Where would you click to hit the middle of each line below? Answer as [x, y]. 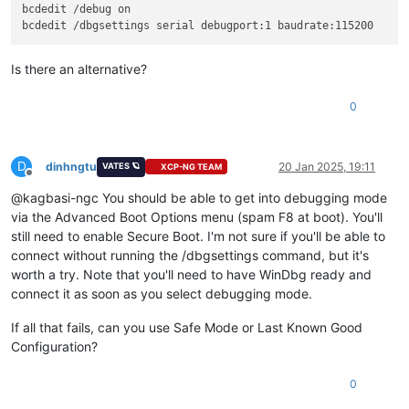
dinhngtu [71, 166]
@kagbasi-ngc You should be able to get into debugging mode [199, 197]
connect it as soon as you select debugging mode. [162, 293]
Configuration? [54, 346]
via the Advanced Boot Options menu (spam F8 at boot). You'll [197, 216]
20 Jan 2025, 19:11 [327, 166]
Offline [45, 179]
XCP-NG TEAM [192, 167]
